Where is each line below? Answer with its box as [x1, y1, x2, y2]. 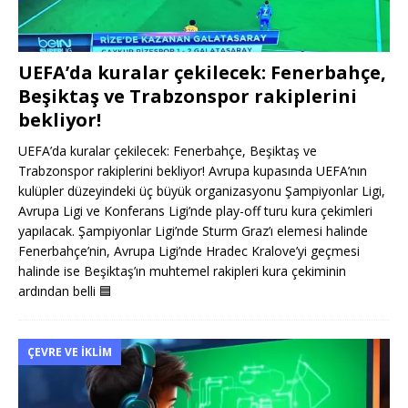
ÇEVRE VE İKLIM [27, 344, 112, 361]
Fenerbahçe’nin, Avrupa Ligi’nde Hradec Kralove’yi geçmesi [18, 242, 360, 260]
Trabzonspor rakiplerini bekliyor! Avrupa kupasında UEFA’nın [18, 162, 367, 180]
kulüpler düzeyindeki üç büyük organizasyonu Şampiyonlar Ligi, [18, 182, 385, 200]
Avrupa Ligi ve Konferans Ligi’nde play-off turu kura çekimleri [18, 202, 372, 220]
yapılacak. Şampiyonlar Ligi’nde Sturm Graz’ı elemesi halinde [18, 222, 368, 240]
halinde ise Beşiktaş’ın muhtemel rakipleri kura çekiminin [18, 262, 346, 280]
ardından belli [18, 282, 99, 301]
